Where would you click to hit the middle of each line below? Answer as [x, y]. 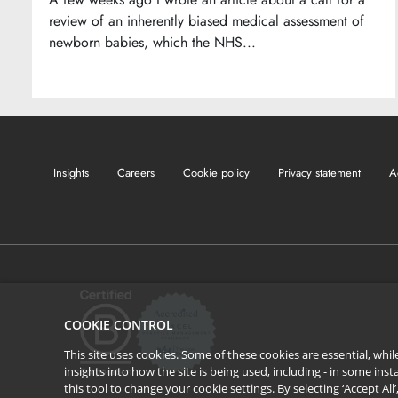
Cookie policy [216, 173]
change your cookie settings [198, 388]
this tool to [94, 388]
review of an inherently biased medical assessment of [207, 20]
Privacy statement [319, 173]
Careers [136, 173]
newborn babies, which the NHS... [153, 42]
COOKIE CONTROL [119, 325]
